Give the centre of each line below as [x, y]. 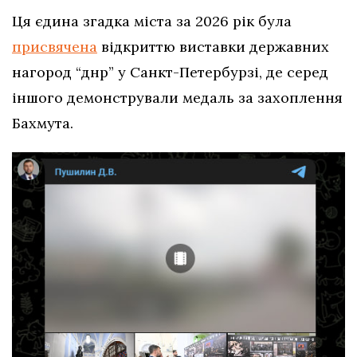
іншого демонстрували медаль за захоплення [177, 97]
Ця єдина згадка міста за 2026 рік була [152, 21]
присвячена [55, 46]
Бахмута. [43, 123]
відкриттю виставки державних [213, 46]
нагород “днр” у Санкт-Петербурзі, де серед [170, 72]
